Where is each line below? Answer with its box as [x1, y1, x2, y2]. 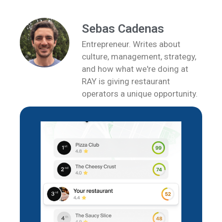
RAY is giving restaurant [82, 76, 170, 86]
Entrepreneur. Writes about [82, 39, 180, 49]
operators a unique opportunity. [82, 88, 198, 99]
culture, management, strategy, [82, 51, 196, 61]
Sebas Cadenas [82, 21, 164, 36]
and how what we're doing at [82, 63, 188, 74]
